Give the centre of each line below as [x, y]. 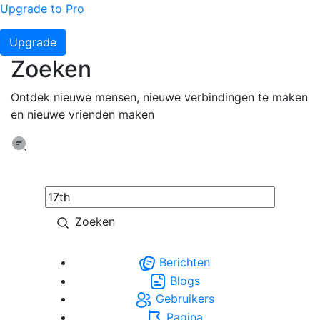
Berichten [183, 262]
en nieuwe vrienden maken [82, 114]
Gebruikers [183, 299]
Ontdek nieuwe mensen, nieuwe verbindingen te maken [159, 97]
